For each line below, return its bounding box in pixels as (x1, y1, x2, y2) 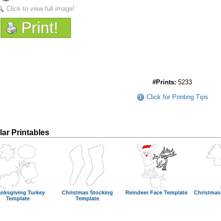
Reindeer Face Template (125, 189, 188, 195)
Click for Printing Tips (146, 93, 208, 101)
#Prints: (152, 78, 177, 86)
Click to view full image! (6, 5, 75, 12)
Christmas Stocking (61, 189, 113, 195)
